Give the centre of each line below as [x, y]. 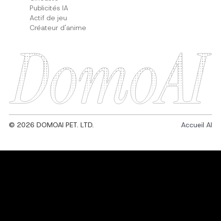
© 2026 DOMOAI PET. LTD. [51, 125]
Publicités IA [49, 8]
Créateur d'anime [58, 27]
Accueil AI [197, 125]
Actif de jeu [48, 18]
